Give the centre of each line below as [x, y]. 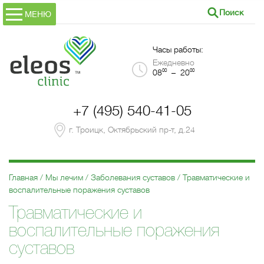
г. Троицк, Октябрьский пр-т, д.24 [132, 130]
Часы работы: [178, 50]
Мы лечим [64, 177]
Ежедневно [174, 63]
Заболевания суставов [133, 177]
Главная [23, 177]
